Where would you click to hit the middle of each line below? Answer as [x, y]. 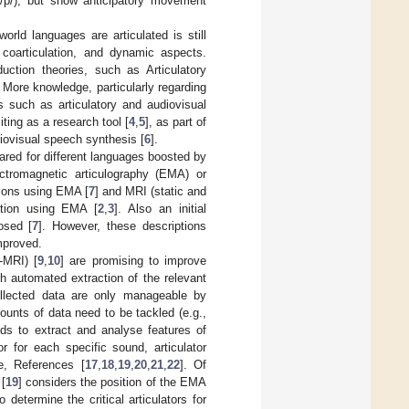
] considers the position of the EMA [112, 382]
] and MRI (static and [151, 191]
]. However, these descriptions [123, 225]
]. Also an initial [161, 208]
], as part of [176, 121]
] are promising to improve [134, 260]
